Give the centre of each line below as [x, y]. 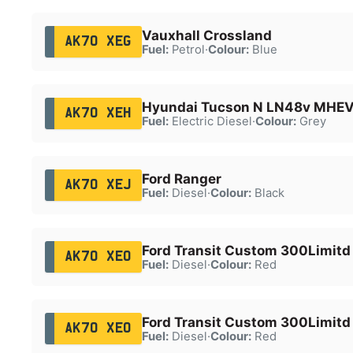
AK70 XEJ [98, 185]
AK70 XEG [98, 41]
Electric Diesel [210, 121]
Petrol [186, 49]
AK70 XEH [98, 113]
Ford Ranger [181, 178]
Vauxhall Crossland [206, 35]
